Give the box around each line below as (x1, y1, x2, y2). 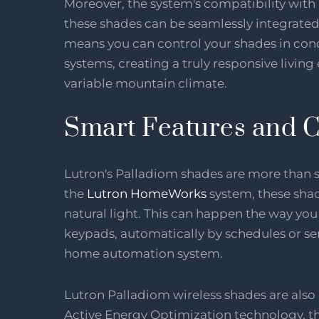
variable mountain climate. (64, 75, 227, 90)
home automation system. (64, 246, 226, 261)
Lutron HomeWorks (87, 186, 206, 201)
